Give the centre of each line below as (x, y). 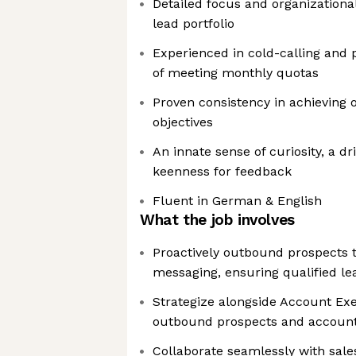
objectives (183, 122)
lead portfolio (193, 23)
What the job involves (217, 220)
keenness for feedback (222, 171)
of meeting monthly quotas (236, 73)
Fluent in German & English (237, 201)
